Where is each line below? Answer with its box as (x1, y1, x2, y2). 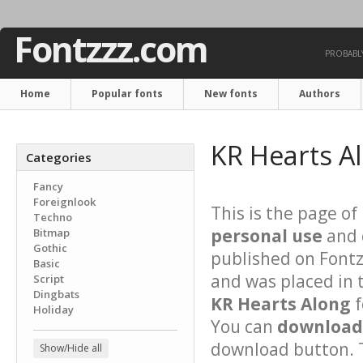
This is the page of (211, 202, 361, 224)
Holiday (33, 302, 74, 317)
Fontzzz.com (14, 25, 207, 73)
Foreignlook (33, 194, 96, 209)
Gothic (33, 241, 67, 255)
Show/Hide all (40, 341, 102, 355)
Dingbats (33, 287, 79, 301)
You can (211, 315, 277, 338)
